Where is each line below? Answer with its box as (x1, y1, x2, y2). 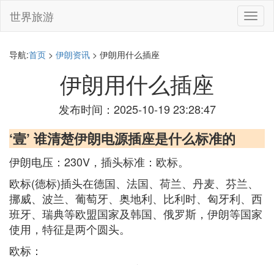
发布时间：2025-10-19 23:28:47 (58, 101, 216, 117)
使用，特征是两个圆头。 (9, 221, 130, 237)
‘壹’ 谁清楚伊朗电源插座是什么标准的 (9, 128, 235, 148)
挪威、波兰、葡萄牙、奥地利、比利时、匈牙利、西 (9, 190, 262, 206)
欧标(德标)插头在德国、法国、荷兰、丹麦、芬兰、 (9, 175, 259, 191)
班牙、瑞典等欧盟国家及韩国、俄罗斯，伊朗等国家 (9, 206, 262, 221)
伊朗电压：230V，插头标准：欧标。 (9, 154, 189, 169)
